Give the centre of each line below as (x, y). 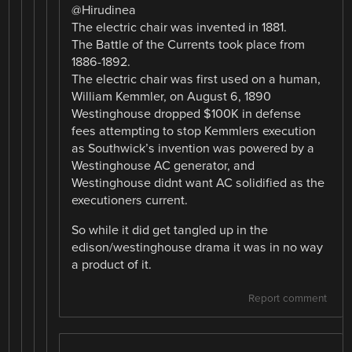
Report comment (287, 298)
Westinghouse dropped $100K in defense (187, 114)
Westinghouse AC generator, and (163, 165)
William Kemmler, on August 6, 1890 (172, 96)
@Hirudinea (104, 10)
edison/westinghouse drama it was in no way (198, 247)
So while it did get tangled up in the (170, 230)
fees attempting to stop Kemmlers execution (194, 131)
